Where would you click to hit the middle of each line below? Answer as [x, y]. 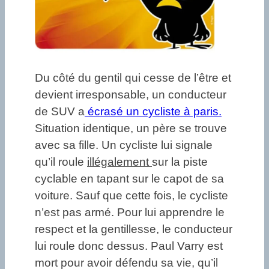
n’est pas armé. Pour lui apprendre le [130, 212]
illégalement [119, 162]
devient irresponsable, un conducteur [131, 94]
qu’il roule [61, 162]
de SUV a [60, 111]
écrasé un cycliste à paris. [153, 111]
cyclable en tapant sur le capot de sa [129, 178]
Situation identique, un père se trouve [131, 128]
